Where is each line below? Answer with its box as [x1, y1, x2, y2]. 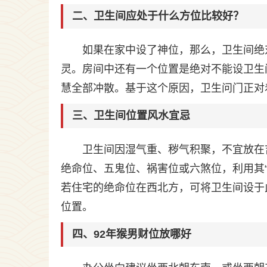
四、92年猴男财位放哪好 [72, 228, 191, 240]
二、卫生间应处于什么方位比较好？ [72, 10, 244, 22]
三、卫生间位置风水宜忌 [72, 110, 190, 122]
